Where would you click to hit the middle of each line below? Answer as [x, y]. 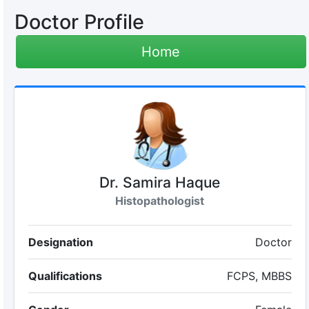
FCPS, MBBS [260, 276]
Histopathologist [160, 201]
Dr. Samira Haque [160, 182]
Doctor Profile [79, 22]
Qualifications [65, 276]
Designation [60, 242]
